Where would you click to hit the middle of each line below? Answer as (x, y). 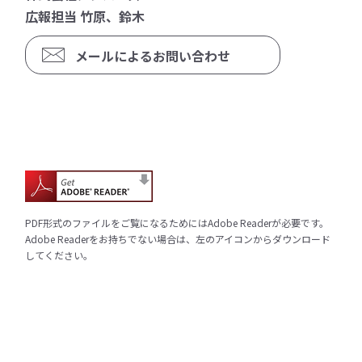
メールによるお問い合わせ (153, 55)
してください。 (59, 255)
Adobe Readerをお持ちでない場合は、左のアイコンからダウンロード (178, 238)
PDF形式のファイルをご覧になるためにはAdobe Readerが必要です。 (177, 222)
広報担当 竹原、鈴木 (85, 16)
